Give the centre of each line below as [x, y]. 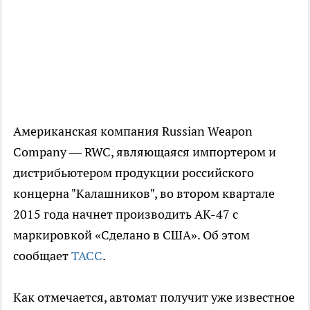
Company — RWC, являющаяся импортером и [145, 152]
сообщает [42, 256]
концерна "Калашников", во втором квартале [144, 194]
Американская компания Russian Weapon [133, 131]
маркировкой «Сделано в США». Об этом [131, 235]
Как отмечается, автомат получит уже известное [154, 298]
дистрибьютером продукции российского [134, 173]
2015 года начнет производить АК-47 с [126, 215]
